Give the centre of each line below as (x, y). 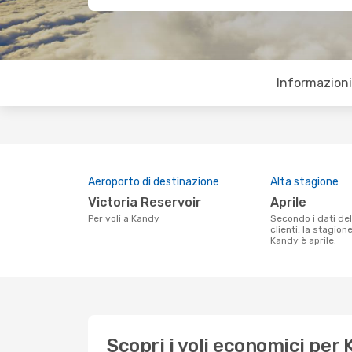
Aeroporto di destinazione (154, 182)
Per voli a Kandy (126, 218)
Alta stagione (304, 182)
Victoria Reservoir (149, 202)
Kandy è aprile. (303, 240)
